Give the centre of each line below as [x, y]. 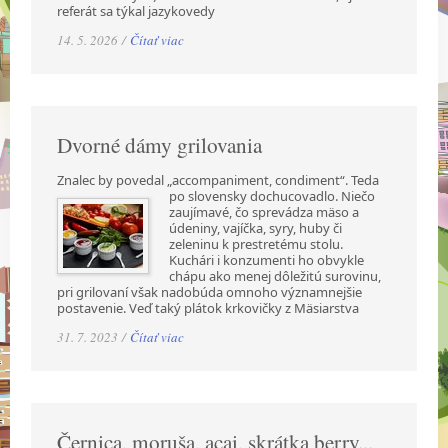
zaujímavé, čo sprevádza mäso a [264, 211]
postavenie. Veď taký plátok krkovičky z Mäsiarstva [208, 307]
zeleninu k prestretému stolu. [256, 243]
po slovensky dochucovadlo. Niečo [272, 195]
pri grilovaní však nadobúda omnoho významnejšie [210, 291]
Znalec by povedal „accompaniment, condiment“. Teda [218, 179]
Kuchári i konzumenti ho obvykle [267, 259]
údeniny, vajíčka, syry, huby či [256, 227]
